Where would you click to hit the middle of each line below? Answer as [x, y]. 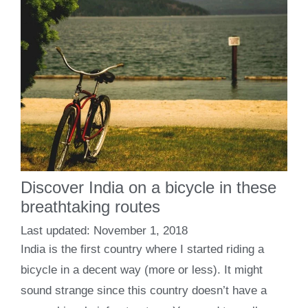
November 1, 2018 [141, 231]
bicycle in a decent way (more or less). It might [142, 270]
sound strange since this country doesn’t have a [144, 291]
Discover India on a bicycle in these [148, 187]
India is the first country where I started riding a [142, 250]
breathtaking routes [90, 206]
